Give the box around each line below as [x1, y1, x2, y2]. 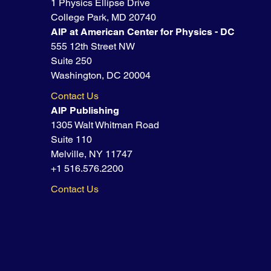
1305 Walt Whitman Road [51, 119, 160, 131]
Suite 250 [51, 55, 93, 67]
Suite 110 [51, 134, 93, 146]
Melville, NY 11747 [51, 148, 133, 160]
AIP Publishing [51, 105, 120, 117]
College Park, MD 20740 [51, 11, 157, 24]
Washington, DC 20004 [51, 70, 151, 82]
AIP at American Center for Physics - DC [51, 26, 235, 38]
